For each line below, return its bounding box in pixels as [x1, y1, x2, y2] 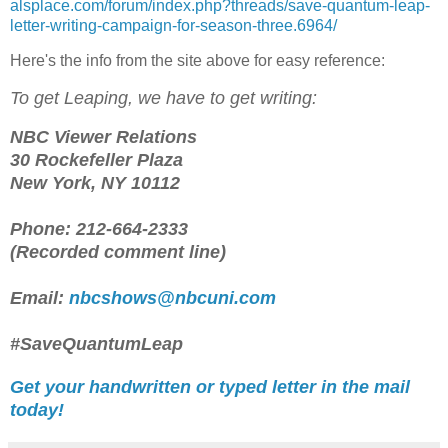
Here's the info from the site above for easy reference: [10, 52, 385, 70]
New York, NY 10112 [10, 173, 180, 194]
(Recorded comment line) [10, 242, 226, 263]
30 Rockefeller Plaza [10, 150, 183, 171]
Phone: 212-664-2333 [10, 219, 188, 240]
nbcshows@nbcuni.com [69, 288, 276, 309]
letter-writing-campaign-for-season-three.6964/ [10, 16, 337, 34]
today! [10, 400, 64, 421]
